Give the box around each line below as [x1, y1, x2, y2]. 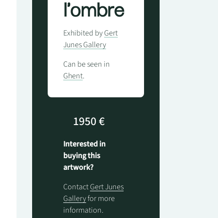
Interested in [63, 139, 106, 149]
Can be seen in [63, 59, 110, 70]
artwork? [63, 162, 93, 173]
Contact [63, 182, 90, 192]
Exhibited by [63, 28, 104, 38]
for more [86, 193, 115, 204]
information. [63, 205, 104, 216]
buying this [63, 150, 100, 161]
